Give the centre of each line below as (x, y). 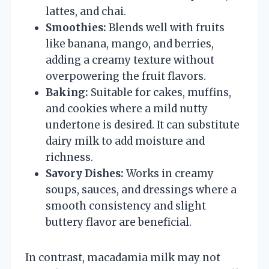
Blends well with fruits (165, 27)
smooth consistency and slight (126, 206)
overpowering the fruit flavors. (126, 76)
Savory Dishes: (85, 173)
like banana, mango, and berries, (130, 44)
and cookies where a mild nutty (127, 108)
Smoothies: (76, 27)
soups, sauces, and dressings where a (141, 189)
